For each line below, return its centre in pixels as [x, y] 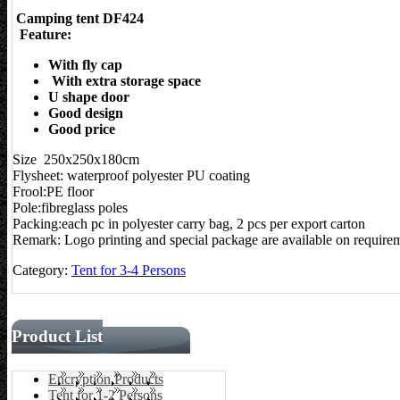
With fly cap [85, 65]
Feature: [42, 35]
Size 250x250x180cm [81, 160]
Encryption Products [106, 379]
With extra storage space [125, 81]
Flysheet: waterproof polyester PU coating [131, 176]
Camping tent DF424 [78, 19]
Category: [42, 271]
